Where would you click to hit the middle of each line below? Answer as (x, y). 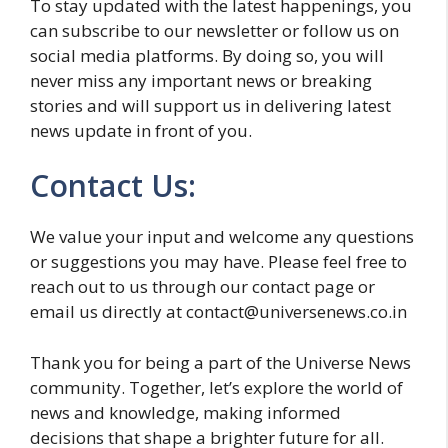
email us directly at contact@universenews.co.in (218, 311)
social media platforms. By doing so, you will (207, 55)
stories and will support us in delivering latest (210, 105)
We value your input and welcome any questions (222, 236)
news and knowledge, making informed (185, 412)
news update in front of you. (141, 130)
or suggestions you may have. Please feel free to (218, 261)
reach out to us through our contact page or (202, 286)
